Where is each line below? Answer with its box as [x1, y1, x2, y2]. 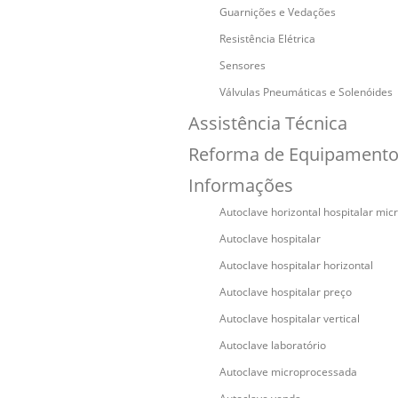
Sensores [219, 58, 266, 73]
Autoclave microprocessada [219, 364, 357, 379]
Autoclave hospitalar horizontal [219, 258, 373, 273]
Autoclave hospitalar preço [219, 284, 352, 299]
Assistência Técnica [188, 111, 347, 135]
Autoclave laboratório [219, 338, 326, 353]
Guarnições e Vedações [219, 4, 336, 20]
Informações [188, 173, 293, 197]
